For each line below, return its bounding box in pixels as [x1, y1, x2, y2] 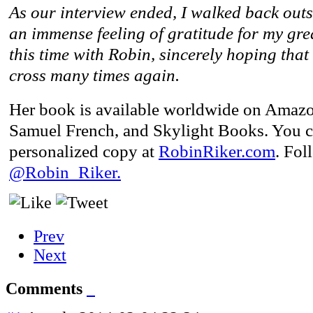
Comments [6, 279, 87, 298]
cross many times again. [9, 66, 180, 85]
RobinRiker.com [159, 142, 275, 161]
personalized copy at [9, 142, 159, 161]
